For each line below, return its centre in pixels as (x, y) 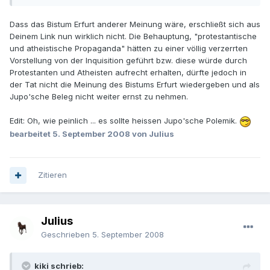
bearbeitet (31, 133)
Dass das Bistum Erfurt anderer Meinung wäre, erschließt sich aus (135, 24)
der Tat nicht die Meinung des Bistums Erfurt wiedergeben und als (135, 85)
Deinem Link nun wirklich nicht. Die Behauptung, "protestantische (133, 36)
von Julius (152, 133)
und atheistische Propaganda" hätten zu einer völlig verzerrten (129, 49)
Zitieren (52, 175)
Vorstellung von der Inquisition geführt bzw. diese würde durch (128, 61)
